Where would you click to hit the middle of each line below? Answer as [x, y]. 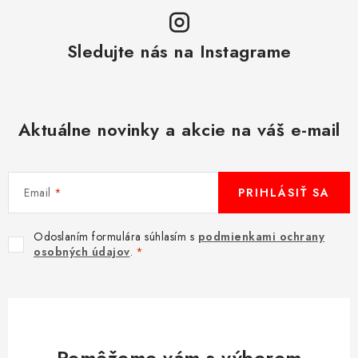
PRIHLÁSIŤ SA [284, 192]
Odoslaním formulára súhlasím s [116, 236]
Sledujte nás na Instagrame [179, 51]
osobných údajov [82, 251]
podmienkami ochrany [261, 236]
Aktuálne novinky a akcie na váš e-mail [179, 129]
